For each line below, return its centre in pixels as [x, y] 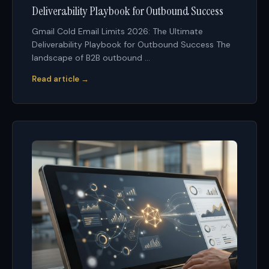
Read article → [60, 79]
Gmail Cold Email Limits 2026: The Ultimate [117, 31]
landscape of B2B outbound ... [91, 57]
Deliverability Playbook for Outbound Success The [131, 44]
